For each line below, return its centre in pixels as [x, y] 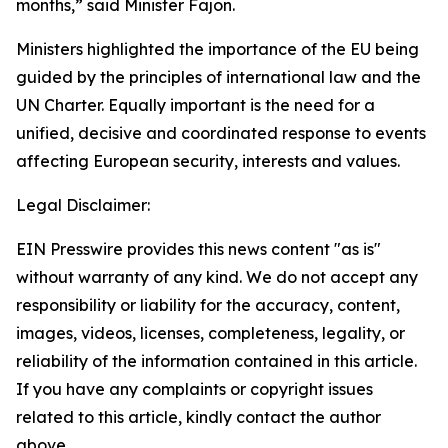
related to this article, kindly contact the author [198, 417]
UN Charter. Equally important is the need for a [195, 105]
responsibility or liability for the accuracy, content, [208, 305]
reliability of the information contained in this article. [216, 361]
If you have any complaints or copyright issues [194, 389]
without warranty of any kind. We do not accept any [217, 277]
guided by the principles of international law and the [218, 77]
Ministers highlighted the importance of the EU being [217, 49]
